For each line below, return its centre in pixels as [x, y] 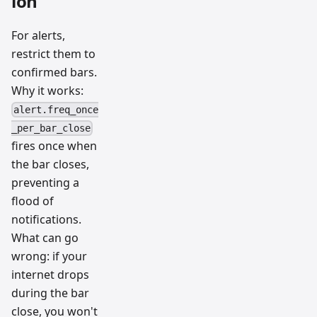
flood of [33, 201]
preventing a [45, 183]
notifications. [46, 220]
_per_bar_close [51, 128]
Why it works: [47, 90]
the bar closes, [50, 165]
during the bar [50, 293]
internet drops [50, 275]
